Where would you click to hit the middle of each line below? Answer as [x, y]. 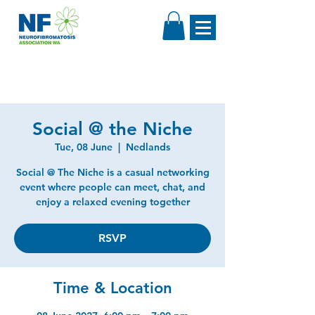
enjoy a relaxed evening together [112, 201]
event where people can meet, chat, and [112, 187]
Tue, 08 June [84, 147]
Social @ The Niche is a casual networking [112, 172]
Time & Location [112, 288]
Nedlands [148, 147]
